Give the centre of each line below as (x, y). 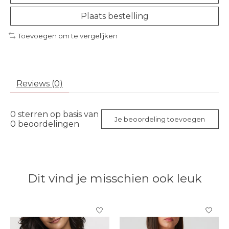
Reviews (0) (40, 84)
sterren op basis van (57, 114)
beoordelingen (48, 124)
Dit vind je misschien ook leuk (114, 179)
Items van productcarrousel (68, 205)
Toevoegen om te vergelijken (67, 36)
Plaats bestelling (114, 16)
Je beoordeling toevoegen (160, 119)
